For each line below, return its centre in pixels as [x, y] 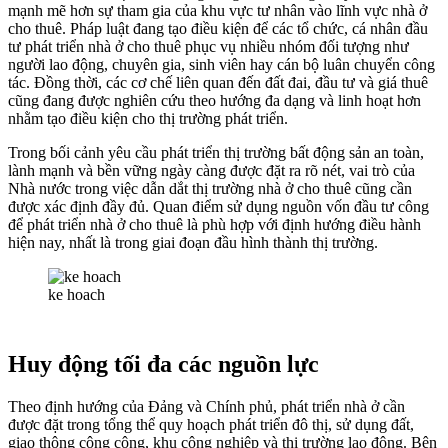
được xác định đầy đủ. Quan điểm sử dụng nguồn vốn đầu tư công [218, 206]
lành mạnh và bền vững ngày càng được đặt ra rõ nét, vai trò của [211, 170]
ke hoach [76, 294]
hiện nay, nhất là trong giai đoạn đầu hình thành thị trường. [193, 242]
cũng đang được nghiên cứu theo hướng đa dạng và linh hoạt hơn [214, 100]
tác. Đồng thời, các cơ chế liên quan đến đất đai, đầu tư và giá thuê [218, 82]
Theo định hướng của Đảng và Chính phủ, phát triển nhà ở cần [206, 406]
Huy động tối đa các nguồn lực [163, 363]
